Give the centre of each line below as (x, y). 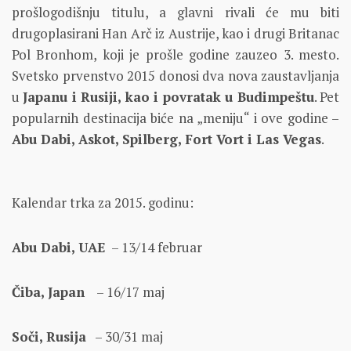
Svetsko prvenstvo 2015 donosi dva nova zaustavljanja (175, 76)
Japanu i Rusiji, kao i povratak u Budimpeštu (168, 97)
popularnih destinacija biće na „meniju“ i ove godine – (175, 118)
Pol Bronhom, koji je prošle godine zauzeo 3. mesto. (175, 55)
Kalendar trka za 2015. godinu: (103, 203)
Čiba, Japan (48, 292)
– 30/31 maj (125, 337)
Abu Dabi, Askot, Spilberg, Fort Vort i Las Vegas (166, 139)
